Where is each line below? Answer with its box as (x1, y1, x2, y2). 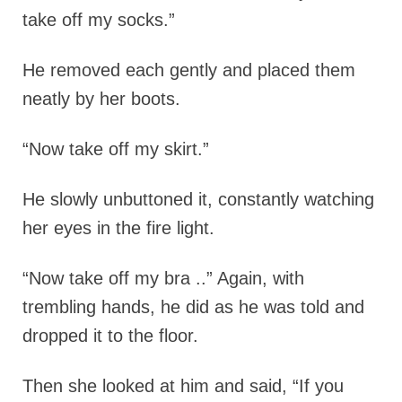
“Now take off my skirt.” (22, 139, 209, 159)
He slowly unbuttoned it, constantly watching (22, 189, 374, 209)
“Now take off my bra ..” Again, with (22, 268, 304, 288)
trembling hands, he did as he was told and (22, 297, 364, 317)
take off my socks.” (22, 10, 175, 30)
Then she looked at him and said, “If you (22, 376, 344, 396)
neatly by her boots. (22, 89, 180, 109)
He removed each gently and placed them (22, 60, 355, 80)
